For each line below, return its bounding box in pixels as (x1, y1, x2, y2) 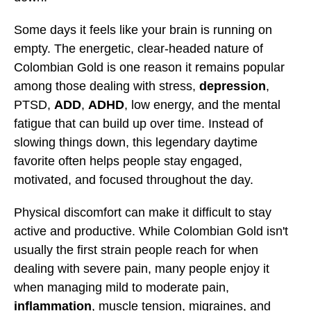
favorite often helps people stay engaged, (14, 153, 242, 168)
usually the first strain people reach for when (14, 242, 258, 257)
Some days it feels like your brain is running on (14, 22, 272, 37)
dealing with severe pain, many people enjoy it (14, 261, 269, 276)
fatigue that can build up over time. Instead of (14, 116, 263, 131)
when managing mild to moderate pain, (14, 280, 229, 294)
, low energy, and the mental (124, 97, 280, 112)
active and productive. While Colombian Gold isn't (14, 224, 288, 238)
